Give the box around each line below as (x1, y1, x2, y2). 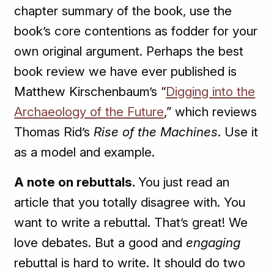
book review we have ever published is (14, 64, 237, 80)
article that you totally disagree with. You (14, 194, 246, 210)
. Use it (218, 124, 259, 140)
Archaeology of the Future (14, 104, 165, 120)
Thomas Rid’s (14, 124, 94, 140)
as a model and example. (14, 144, 155, 160)
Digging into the (166, 84, 256, 100)
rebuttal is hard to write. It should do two (14, 255, 246, 271)
